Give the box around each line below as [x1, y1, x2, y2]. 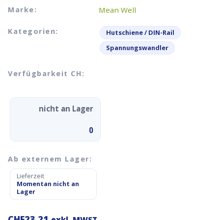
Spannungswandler [106, 43, 168, 53]
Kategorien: [8, 27, 58, 36]
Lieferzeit [17, 172, 44, 181]
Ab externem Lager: [8, 154, 92, 164]
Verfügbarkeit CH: [8, 68, 85, 78]
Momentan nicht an [17, 180, 79, 189]
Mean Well [99, 5, 136, 15]
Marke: [8, 5, 37, 15]
